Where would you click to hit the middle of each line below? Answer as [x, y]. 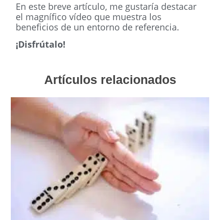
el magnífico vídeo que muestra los [89, 16]
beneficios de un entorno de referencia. [98, 27]
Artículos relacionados [110, 79]
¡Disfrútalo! [41, 44]
